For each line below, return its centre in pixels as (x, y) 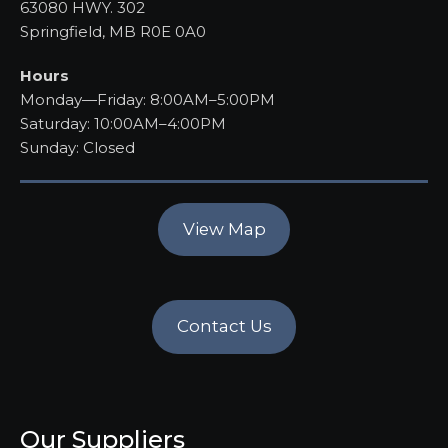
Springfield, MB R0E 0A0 (113, 31)
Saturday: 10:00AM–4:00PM (123, 123)
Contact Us (224, 326)
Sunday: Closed (77, 147)
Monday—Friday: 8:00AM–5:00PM (147, 99)
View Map (224, 228)
